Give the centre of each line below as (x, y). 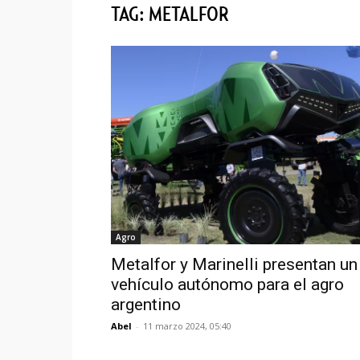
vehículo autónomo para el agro (227, 284)
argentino (146, 304)
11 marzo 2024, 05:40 (187, 325)
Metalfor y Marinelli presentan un (234, 264)
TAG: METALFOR (170, 15)
